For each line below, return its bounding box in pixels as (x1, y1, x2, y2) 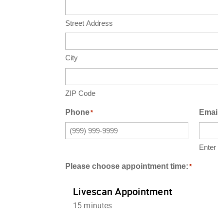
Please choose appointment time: (65, 162, 189, 170)
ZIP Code (65, 89, 96, 97)
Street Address (65, 18, 113, 27)
